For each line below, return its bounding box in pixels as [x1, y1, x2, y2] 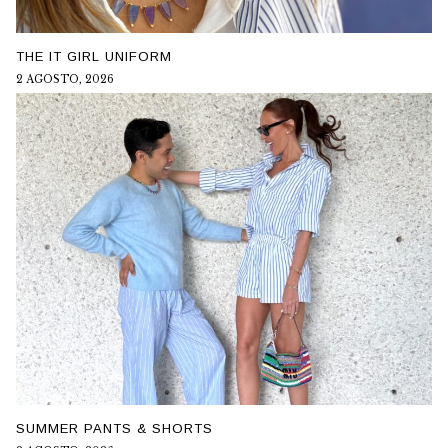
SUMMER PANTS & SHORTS [15, 421, 213, 437]
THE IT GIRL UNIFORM [15, 48, 172, 64]
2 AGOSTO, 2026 [15, 72, 114, 86]
